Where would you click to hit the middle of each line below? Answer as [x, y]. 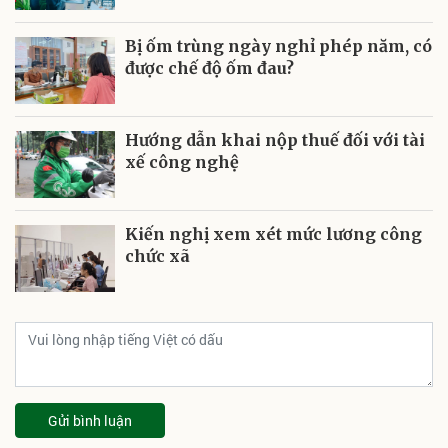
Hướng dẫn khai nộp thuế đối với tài [275, 140]
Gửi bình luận [90, 420]
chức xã [157, 256]
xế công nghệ [182, 162]
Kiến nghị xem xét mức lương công [273, 234]
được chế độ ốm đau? [209, 68]
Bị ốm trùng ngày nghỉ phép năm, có [278, 46]
